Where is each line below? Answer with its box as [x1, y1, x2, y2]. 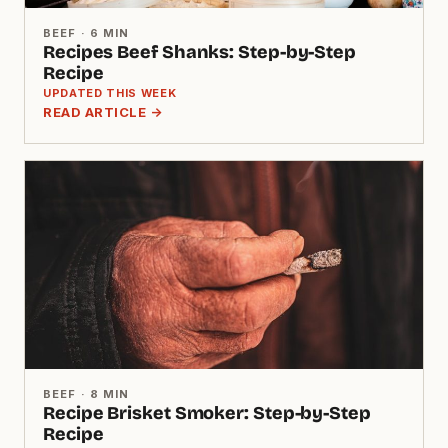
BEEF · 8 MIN [43, 386, 130, 401]
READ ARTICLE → [43, 103, 163, 120]
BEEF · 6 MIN [43, 25, 130, 40]
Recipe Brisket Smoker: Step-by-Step [43, 401, 371, 424]
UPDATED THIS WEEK [43, 85, 177, 100]
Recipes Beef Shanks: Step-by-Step [43, 40, 357, 63]
